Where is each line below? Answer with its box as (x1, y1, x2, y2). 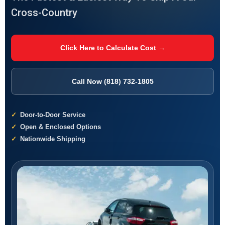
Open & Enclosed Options (20, 123, 101, 131)
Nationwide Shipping (20, 135, 85, 143)
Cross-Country (11, 6, 77, 19)
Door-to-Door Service (20, 110, 85, 119)
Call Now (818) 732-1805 (71, 77, 154, 85)
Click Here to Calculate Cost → (60, 44, 165, 52)
